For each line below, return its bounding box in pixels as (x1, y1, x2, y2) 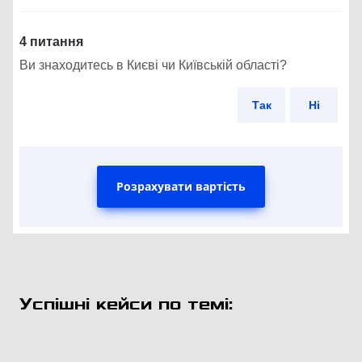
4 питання (19, 35, 83, 49)
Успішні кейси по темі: (19, 295, 234, 314)
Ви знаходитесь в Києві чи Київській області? (19, 58, 287, 73)
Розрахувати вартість (116, 179, 246, 195)
